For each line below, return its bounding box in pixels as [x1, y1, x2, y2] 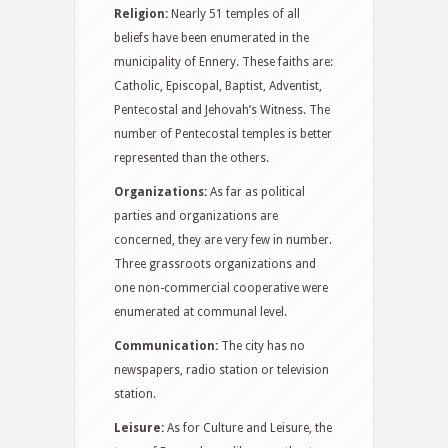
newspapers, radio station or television [114, 363, 329, 377]
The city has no [221, 339, 305, 353]
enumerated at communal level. [114, 305, 287, 319]
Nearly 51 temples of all [171, 7, 300, 21]
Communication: [114, 339, 221, 353]
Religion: [114, 7, 171, 21]
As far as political [210, 185, 305, 199]
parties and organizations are [114, 209, 278, 223]
